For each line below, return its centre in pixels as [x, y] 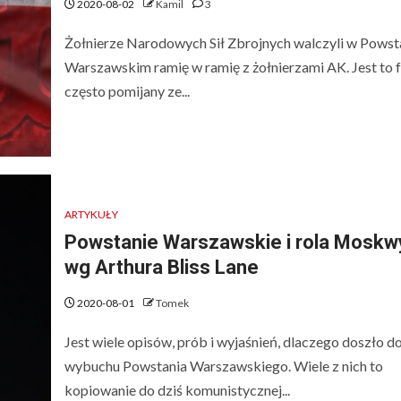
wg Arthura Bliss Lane [161, 267]
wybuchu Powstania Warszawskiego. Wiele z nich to [223, 365]
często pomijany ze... [127, 90]
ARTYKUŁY [91, 214]
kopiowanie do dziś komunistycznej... [177, 389]
